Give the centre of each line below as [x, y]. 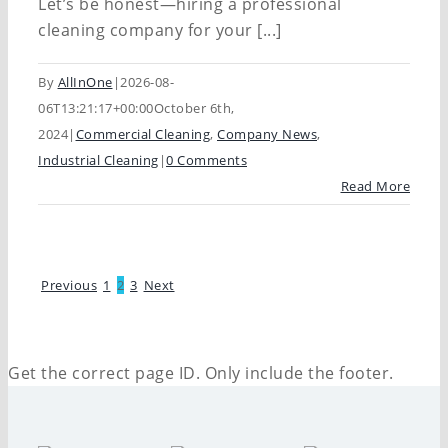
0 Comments [206, 160]
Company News [267, 134]
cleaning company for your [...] [160, 30]
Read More [375, 186]
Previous [69, 285]
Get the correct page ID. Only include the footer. [201, 373]
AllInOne [85, 82]
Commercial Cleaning [142, 134]
